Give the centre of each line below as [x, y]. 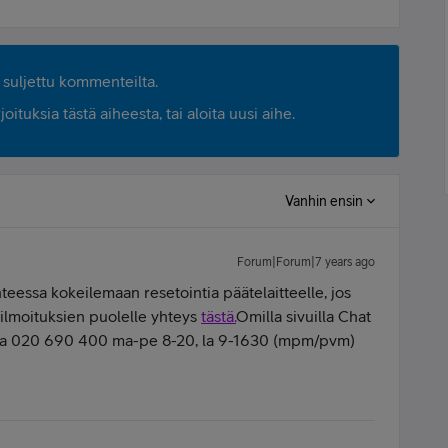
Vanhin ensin [324, 201]
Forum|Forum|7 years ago [306, 262]
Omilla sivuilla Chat [303, 316]
